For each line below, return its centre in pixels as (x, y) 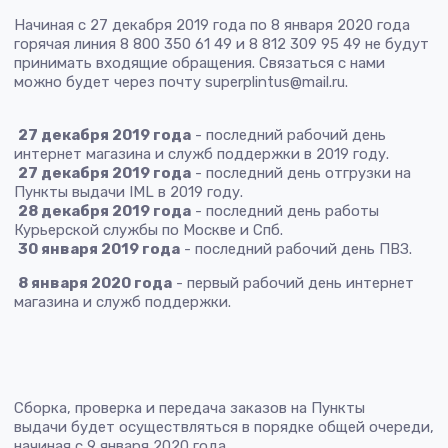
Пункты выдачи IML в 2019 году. (128, 192)
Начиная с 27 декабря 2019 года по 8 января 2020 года (212, 25)
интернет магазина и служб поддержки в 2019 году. (203, 154)
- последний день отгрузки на (301, 173)
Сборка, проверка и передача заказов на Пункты (189, 408)
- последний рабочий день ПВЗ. (296, 249)
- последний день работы (285, 211)
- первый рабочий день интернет (293, 283)
